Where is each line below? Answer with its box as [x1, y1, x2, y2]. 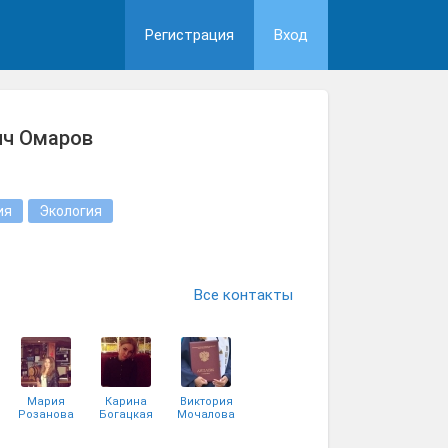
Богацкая [99, 408, 153, 421]
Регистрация [145, 26, 234, 44]
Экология [39, 203, 102, 219]
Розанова [18, 408, 74, 421]
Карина [105, 395, 147, 408]
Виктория [179, 395, 233, 408]
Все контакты [194, 286, 293, 304]
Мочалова [177, 408, 235, 421]
